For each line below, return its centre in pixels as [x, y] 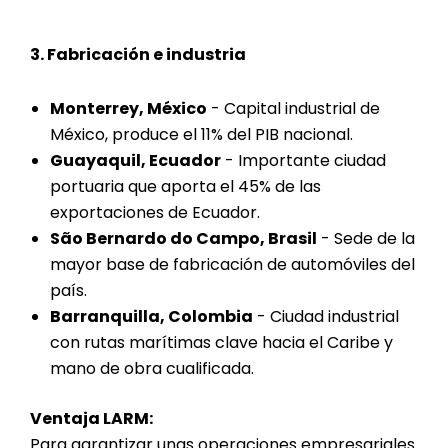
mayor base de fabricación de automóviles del [232, 265]
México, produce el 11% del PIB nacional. [201, 135]
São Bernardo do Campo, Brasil [183, 239]
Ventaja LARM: [91, 419]
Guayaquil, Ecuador [135, 161]
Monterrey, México [128, 109]
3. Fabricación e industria [138, 55]
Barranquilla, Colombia [151, 317]
